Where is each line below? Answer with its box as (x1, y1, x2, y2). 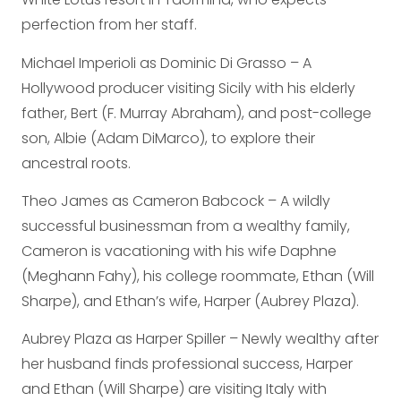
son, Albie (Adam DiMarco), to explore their (21, 127, 315, 149)
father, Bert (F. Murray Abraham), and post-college (21, 102, 371, 124)
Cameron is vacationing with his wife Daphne (21, 240, 337, 261)
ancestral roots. (21, 152, 131, 174)
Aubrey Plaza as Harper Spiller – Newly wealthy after (21, 328, 379, 350)
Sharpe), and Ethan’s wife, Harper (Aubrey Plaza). (21, 290, 359, 311)
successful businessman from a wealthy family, (21, 215, 350, 236)
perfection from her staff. (21, 14, 197, 36)
